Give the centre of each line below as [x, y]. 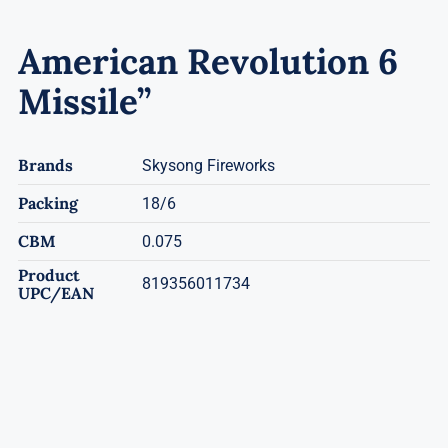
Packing [47, 202]
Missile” [84, 101]
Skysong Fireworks [208, 165]
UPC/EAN [55, 292]
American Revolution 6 [207, 61]
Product [48, 274]
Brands [45, 164]
